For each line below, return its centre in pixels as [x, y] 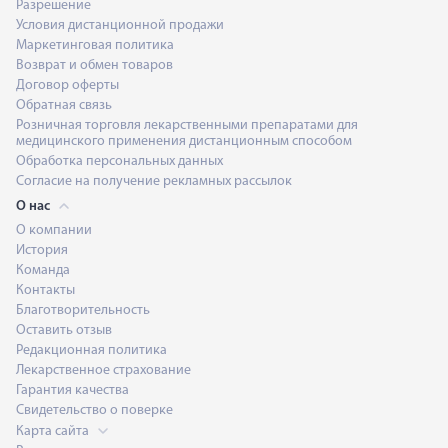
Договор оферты [67, 85]
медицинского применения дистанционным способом [184, 141]
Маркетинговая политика [95, 45]
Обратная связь [64, 105]
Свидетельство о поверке [94, 410]
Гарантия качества [72, 390]
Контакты [45, 290]
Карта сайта [54, 431]
